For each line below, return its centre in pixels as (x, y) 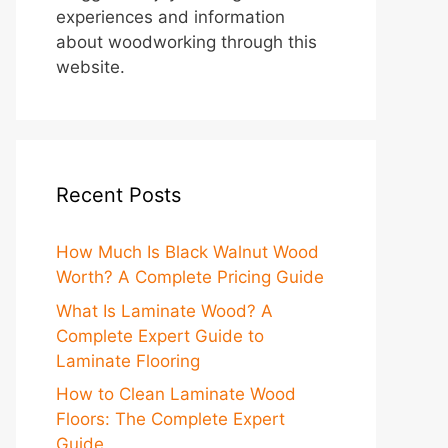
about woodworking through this (186, 42)
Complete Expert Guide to (160, 335)
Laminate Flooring (128, 360)
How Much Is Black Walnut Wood (187, 252)
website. (90, 67)
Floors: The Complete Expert (170, 419)
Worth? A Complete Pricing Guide (190, 277)
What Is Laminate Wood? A (164, 310)
